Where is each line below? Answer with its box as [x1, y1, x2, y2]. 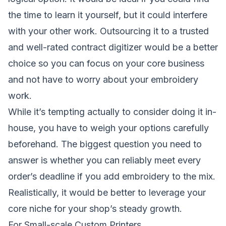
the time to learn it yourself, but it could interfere [8, 10, 207, 21]
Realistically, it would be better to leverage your [8, 187, 206, 198]
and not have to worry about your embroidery [8, 74, 198, 85]
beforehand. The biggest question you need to [8, 139, 202, 150]
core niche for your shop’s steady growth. [8, 203, 182, 214]
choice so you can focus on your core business [8, 58, 204, 69]
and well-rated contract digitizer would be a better [8, 42, 218, 53]
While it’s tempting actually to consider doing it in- [8, 106, 216, 118]
